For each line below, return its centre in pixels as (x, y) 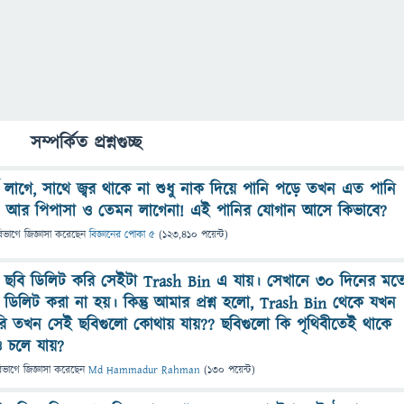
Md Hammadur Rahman (144, 370)
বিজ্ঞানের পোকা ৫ (122, 235)
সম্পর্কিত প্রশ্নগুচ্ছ (87, 143)
